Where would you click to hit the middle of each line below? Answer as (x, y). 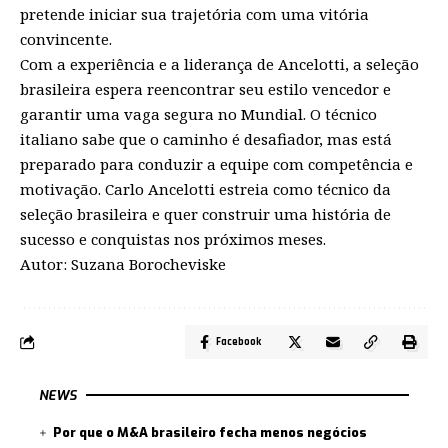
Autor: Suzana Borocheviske (123, 263)
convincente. (66, 38)
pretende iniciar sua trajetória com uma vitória (194, 13)
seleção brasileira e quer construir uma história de (205, 213)
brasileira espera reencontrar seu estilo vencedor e (205, 88)
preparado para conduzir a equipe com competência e (216, 163)
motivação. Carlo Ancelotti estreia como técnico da (205, 188)
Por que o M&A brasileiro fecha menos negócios (210, 432)
